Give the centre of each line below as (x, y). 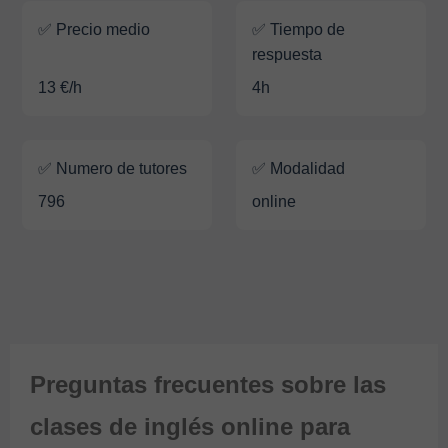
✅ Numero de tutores (113, 168)
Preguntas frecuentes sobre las (208, 384)
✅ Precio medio (94, 29)
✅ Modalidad (298, 168)
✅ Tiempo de (298, 29)
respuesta (287, 54)
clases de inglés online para (190, 426)
